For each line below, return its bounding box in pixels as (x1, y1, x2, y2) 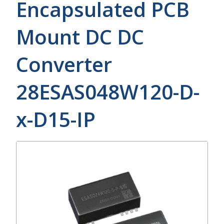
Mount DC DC (16, 22, 144, 50)
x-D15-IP (16, 105, 95, 133)
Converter (16, 50, 112, 78)
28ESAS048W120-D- (16, 77, 199, 105)
